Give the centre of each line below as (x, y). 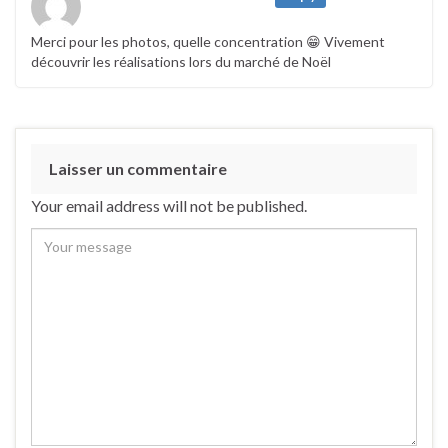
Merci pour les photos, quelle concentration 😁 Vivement (208, 42)
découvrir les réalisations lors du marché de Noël (181, 62)
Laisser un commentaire (138, 169)
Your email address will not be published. (169, 206)
